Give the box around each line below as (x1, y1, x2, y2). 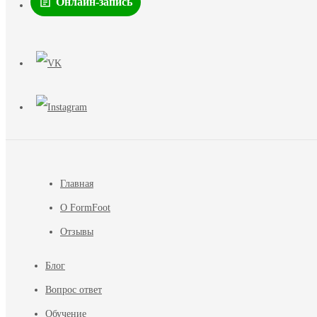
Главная (60, 178, 93, 189)
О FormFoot (60, 202, 110, 213)
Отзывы (60, 226, 93, 237)
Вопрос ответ (45, 284, 102, 295)
